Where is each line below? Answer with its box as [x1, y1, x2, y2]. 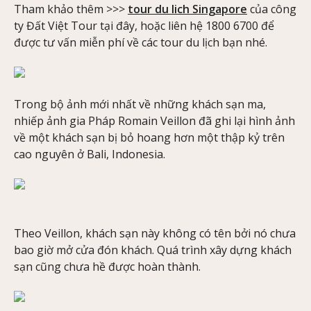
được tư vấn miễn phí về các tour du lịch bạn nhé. [14, 34, 267, 50]
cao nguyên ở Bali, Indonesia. [14, 146, 165, 162]
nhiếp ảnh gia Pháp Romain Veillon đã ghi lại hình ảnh [14, 113, 295, 129]
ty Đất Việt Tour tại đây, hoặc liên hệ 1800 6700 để [14, 17, 274, 33]
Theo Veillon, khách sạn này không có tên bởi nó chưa [14, 226, 296, 242]
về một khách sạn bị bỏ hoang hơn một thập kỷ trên [14, 130, 285, 146]
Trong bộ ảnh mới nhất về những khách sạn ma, [14, 96, 266, 112]
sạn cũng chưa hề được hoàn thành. [14, 259, 201, 275]
